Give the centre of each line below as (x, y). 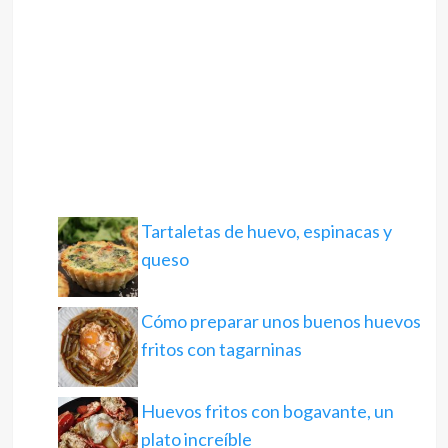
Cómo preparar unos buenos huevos (280, 321)
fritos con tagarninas (221, 349)
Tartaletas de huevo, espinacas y (266, 231)
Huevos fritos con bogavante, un (267, 411)
